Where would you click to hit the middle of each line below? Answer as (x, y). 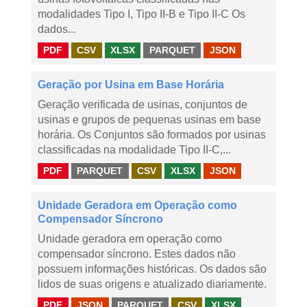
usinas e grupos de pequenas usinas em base (149, 120)
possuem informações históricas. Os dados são (152, 269)
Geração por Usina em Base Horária (131, 85)
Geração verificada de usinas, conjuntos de (143, 105)
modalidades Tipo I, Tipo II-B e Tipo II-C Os (142, 14)
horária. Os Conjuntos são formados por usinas (152, 135)
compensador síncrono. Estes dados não (137, 254)
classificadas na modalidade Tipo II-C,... (134, 150)
